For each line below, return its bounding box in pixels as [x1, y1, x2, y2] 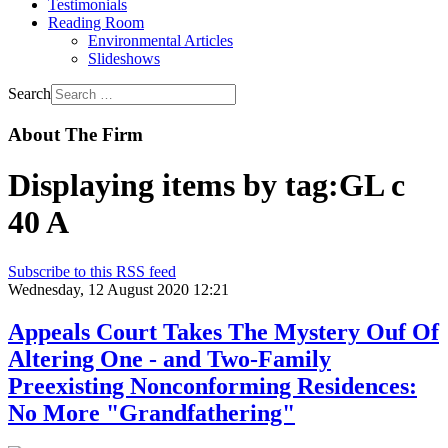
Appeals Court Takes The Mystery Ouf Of [8, 318, 439, 345]
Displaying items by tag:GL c [8, 167, 405, 204]
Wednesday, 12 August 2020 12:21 [8, 280, 229, 298]
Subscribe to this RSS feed [8, 262, 176, 280]
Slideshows [88, 50, 160, 67]
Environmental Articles [88, 32, 233, 49]
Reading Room [48, 14, 144, 31]
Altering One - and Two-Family [8, 345, 331, 372]
